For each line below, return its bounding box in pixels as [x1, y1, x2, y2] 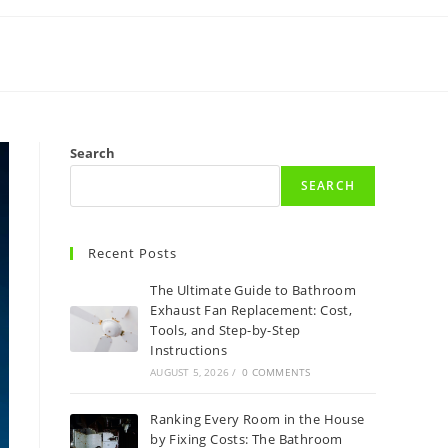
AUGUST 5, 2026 [150, 365, 230, 379]
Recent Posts [88, 244, 177, 262]
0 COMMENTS [242, 365, 311, 379]
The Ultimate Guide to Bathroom [150, 281, 357, 299]
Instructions [150, 341, 228, 359]
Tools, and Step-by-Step [150, 321, 301, 339]
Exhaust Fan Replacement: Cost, [150, 301, 353, 319]
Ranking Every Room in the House [150, 410, 365, 428]
